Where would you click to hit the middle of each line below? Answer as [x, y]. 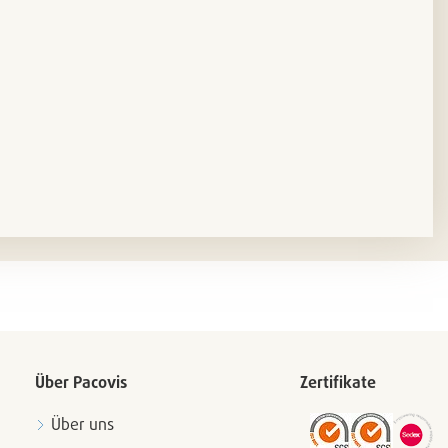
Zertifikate [338, 382]
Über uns [82, 424]
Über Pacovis [81, 382]
